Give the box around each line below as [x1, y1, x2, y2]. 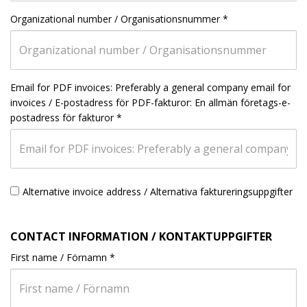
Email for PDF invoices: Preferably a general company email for [10, 81, 291, 94]
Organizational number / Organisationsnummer [10, 12, 220, 25]
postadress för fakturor [10, 111, 114, 124]
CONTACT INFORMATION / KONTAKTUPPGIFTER [10, 229, 272, 244]
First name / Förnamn [10, 251, 107, 264]
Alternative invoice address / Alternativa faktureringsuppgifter [23, 185, 293, 198]
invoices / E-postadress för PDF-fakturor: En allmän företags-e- [10, 96, 291, 109]
